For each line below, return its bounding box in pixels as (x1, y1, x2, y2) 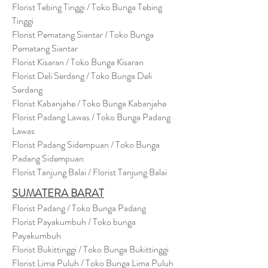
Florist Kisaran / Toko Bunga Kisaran (12, 55, 144, 69)
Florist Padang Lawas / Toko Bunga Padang (12, 110, 170, 124)
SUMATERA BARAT (12, 185, 104, 201)
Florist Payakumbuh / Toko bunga (12, 215, 136, 229)
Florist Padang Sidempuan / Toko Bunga (12, 138, 160, 151)
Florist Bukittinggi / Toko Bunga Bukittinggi (12, 242, 169, 256)
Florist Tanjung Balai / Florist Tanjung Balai (12, 165, 167, 179)
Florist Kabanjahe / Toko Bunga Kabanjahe (12, 96, 166, 110)
